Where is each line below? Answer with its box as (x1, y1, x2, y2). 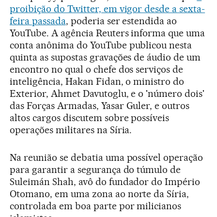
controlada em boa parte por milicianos (10, 200, 182, 212)
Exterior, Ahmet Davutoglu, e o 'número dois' (10, 88, 205, 100)
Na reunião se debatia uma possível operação (10, 152, 203, 164)
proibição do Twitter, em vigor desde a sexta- (10, 3, 205, 15)
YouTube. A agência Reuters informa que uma (10, 27, 205, 39)
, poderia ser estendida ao (65, 15, 177, 27)
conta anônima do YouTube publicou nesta (10, 39, 192, 51)
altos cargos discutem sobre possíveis (10, 112, 170, 124)
